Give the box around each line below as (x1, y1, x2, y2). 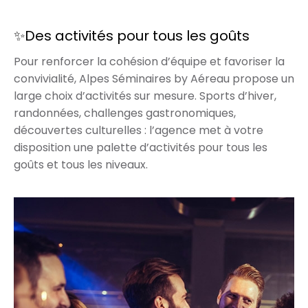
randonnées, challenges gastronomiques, (14, 104, 236, 121)
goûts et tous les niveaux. (14, 156, 148, 173)
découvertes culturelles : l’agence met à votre (14, 122, 263, 138)
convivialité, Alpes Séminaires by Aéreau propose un (14, 70, 294, 87)
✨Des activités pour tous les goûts (14, 25, 250, 45)
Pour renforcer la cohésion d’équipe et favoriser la (14, 53, 285, 69)
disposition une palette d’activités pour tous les (14, 139, 267, 155)
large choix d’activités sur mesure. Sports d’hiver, (14, 87, 276, 104)
